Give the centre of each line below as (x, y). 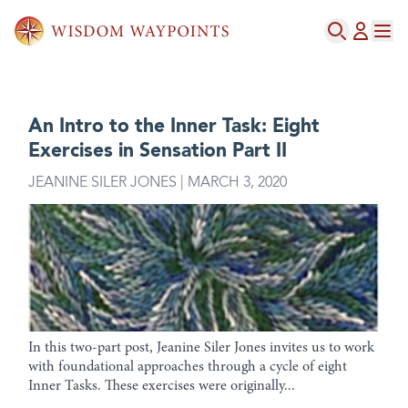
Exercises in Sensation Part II (158, 151)
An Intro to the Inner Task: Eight (174, 127)
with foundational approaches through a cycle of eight (188, 367)
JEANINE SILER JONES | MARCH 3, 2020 (158, 182)
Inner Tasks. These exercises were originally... (162, 387)
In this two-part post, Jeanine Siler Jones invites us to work (201, 348)
